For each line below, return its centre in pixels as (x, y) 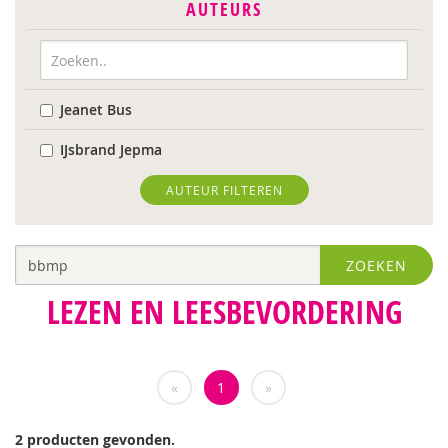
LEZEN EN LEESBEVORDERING (224, 312)
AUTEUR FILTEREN (224, 190)
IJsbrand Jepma (111, 149)
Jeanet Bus (96, 109)
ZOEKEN (376, 265)
